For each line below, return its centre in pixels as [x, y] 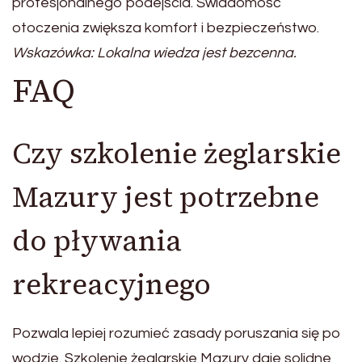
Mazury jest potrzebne [166, 198]
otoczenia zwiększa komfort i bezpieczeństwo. [166, 28]
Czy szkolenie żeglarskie [177, 154]
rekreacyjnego [112, 285]
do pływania [97, 241]
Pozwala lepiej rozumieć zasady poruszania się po [177, 333]
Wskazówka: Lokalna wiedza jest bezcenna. [154, 53]
